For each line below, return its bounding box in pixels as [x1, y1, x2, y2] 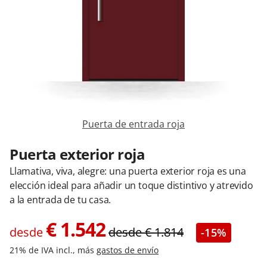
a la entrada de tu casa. [10, 193, 111, 206]
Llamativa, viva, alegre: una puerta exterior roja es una [10, 164, 246, 178]
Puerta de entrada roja [82, 117, 185, 131]
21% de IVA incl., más [10, 244, 97, 256]
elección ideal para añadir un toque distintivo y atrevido [10, 179, 253, 192]
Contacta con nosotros [33, 20, 136, 33]
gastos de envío [97, 244, 159, 256]
